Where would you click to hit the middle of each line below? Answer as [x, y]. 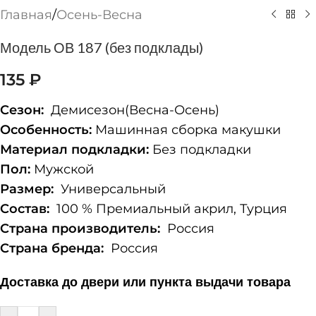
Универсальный [110, 189]
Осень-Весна [99, 14]
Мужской [62, 169]
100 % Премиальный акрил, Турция [168, 208]
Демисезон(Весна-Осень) [132, 110]
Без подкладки [200, 149]
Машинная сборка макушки [186, 129]
